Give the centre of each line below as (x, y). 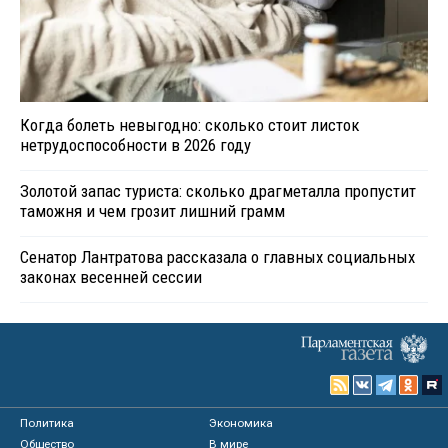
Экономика (241, 422)
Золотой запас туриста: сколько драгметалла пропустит (218, 190)
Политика (47, 422)
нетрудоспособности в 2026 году (135, 144)
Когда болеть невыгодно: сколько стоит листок (190, 124)
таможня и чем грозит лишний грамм (152, 210)
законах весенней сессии (111, 276)
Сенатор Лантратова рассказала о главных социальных (217, 256)
